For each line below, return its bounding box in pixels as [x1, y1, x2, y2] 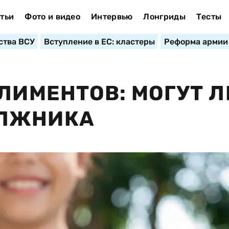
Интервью [90, 12, 133, 21]
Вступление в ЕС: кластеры [43, 37, 155, 47]
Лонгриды [143, 12, 186, 21]
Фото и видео [25, 12, 81, 21]
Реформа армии [164, 37, 228, 47]
